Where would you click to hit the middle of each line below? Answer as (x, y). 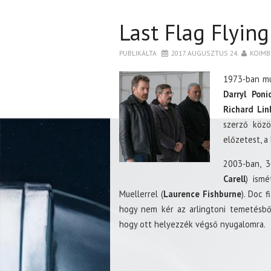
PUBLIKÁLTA (139, 53)
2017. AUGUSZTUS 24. (205, 53)
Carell (234, 179)
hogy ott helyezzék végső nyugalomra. (192, 224)
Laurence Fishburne (203, 194)
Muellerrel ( (142, 194)
